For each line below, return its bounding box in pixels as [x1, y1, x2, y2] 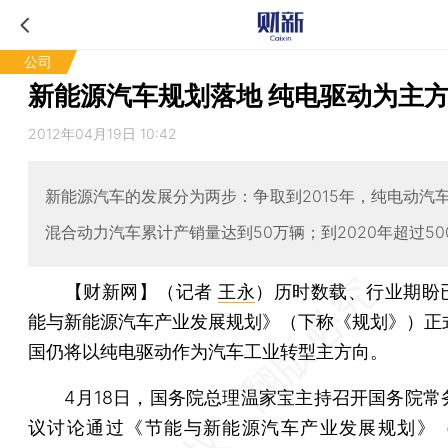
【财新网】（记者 [64, 280, 219, 302]
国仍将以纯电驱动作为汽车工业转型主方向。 [28, 340, 388, 362]
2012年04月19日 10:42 [28, 125, 177, 142]
